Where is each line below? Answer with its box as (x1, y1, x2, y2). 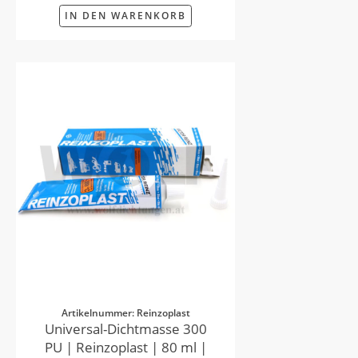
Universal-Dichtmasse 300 (44, 319, 207, 338)
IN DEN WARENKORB (65, 8, 186, 22)
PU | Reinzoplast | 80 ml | (44, 337, 207, 356)
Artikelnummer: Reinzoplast (61, 305, 190, 320)
